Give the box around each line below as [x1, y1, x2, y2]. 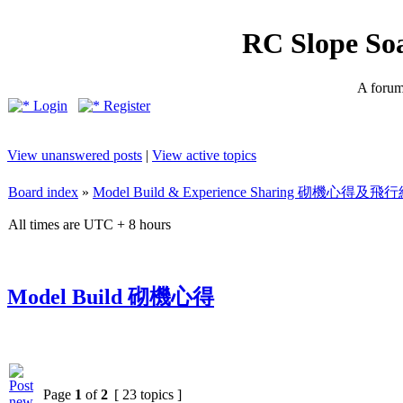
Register [100, 98, 150, 113]
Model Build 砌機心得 [7, 284, 214, 309]
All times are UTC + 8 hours [8, 217, 171, 232]
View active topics [152, 148, 256, 163]
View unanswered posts [7, 148, 142, 163]
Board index [8, 184, 78, 200]
